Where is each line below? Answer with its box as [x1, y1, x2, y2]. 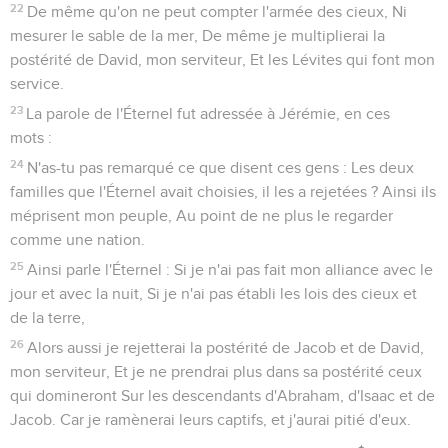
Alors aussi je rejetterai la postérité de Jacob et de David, [27, 339, 425, 356]
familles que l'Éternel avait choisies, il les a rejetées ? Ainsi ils [10, 183, 436, 200]
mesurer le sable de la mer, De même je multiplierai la [10, 27, 385, 44]
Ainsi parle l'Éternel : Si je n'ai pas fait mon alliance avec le [27, 261, 434, 278]
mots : [10, 129, 52, 146]
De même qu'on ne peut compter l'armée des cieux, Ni [27, 3, 408, 20]
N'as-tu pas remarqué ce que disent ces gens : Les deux [27, 159, 415, 176]
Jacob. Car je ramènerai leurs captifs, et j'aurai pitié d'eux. [10, 411, 411, 428]
